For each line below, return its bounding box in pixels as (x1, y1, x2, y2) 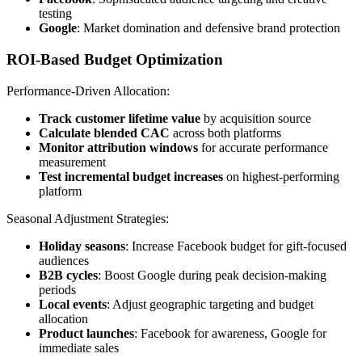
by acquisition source (200, 111, 311, 125)
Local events (39, 297, 107, 311)
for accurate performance (198, 140, 328, 154)
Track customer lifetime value (39, 111, 200, 125)
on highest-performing (223, 169, 339, 183)
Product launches (39, 326, 134, 340)
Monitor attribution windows (39, 140, 198, 154)
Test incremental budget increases (39, 169, 223, 183)
